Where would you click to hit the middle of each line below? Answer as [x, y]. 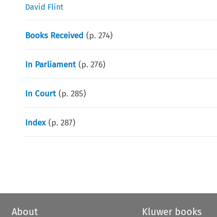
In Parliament [51, 64]
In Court [41, 93]
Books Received [54, 35]
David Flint [45, 7]
